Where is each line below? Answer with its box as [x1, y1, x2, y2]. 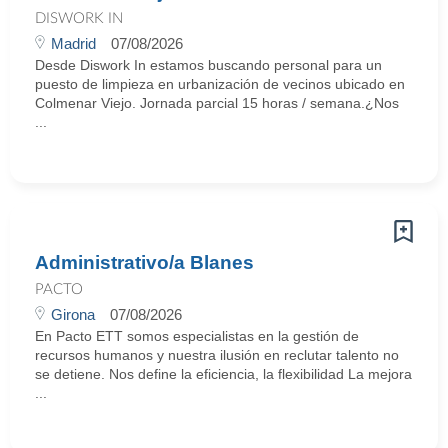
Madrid [51, 35, 96, 52]
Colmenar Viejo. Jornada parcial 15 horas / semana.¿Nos [35, 95, 399, 111]
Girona [51, 306, 95, 323]
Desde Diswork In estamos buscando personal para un [35, 57, 382, 73]
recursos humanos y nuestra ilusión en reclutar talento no [35, 347, 399, 363]
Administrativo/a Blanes [35, 252, 254, 273]
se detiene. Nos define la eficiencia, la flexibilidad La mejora [35, 366, 412, 382]
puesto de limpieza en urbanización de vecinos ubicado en [35, 76, 405, 92]
